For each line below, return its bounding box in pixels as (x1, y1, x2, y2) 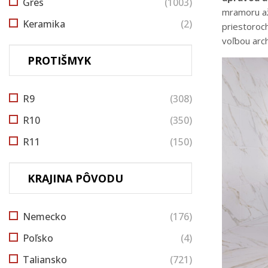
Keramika (23, 17, 65, 31)
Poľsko (23, 231, 53, 245)
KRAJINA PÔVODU (28, 170, 123, 185)
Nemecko (23, 209, 66, 223)
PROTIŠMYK (28, 53, 91, 68)
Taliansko (23, 252, 67, 266)
